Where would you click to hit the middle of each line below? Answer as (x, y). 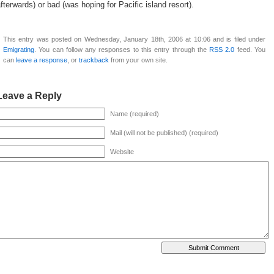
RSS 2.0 (222, 49)
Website (122, 151)
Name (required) (135, 113)
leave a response (42, 60)
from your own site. (138, 60)
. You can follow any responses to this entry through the (122, 49)
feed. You (250, 49)
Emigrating (19, 49)
